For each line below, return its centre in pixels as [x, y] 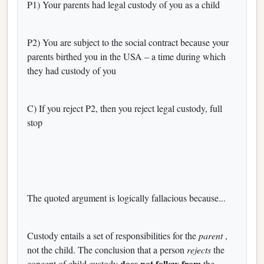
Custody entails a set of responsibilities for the [113, 235]
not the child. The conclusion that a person [107, 249]
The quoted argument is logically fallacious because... [126, 197]
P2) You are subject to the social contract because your [128, 42]
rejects [200, 249]
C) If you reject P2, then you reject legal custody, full [125, 108]
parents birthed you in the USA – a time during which [126, 56]
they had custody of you [72, 70]
